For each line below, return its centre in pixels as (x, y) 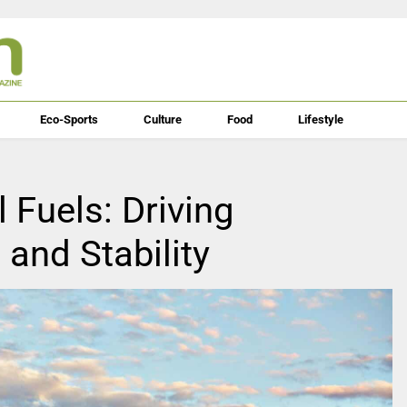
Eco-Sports (69, 119)
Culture (162, 119)
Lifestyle (320, 119)
